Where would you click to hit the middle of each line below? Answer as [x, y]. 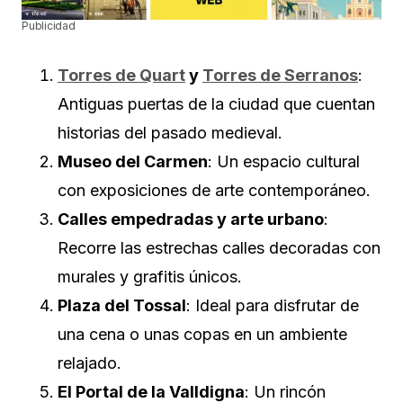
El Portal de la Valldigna [151, 391]
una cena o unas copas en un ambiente [202, 334]
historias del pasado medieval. [170, 132]
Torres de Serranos [280, 75]
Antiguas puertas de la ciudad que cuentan [216, 103]
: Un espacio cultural [284, 161]
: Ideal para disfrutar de [273, 305]
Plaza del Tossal [122, 305]
